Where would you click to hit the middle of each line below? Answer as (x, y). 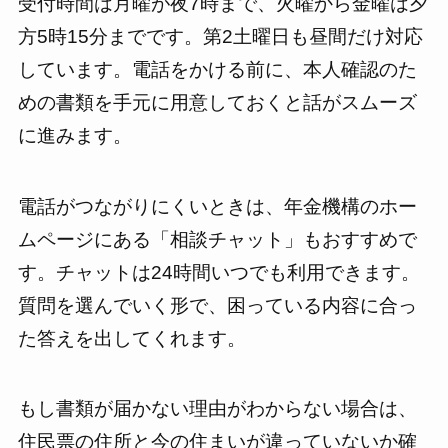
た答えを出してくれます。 (131, 338)
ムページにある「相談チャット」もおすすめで (217, 239)
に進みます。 (74, 135)
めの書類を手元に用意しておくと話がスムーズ (217, 102)
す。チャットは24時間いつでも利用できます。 (218, 272)
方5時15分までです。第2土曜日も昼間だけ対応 (220, 36)
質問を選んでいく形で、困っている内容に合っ (217, 305)
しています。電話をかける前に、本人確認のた (217, 69)
